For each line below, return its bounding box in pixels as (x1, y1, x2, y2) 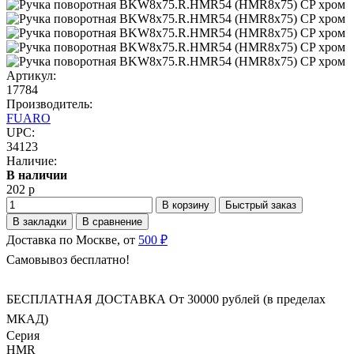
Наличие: (6, 153, 57, 168)
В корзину (162, 198, 209, 211)
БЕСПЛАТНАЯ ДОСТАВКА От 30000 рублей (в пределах (6, 292, 326, 306)
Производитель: (6, 96, 92, 111)
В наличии (6, 168, 67, 182)
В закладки (13, 215, 66, 228)
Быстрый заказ (225, 198, 296, 211)
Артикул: (6, 68, 56, 82)
